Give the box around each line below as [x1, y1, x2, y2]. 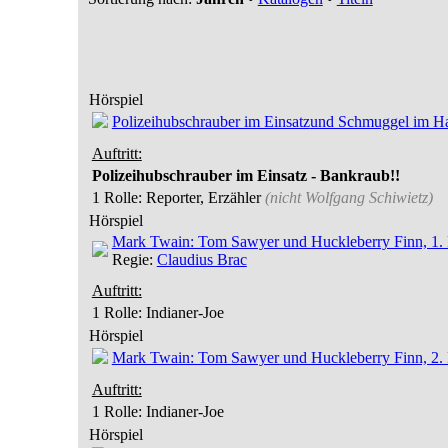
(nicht [264, 189, 305, 206]
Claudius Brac [156, 251, 247, 268]
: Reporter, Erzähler [137, 189, 265, 206]
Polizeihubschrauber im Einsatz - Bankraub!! [91, 167, 400, 184]
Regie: [111, 251, 157, 268]
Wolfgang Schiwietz [304, 189, 428, 206]
